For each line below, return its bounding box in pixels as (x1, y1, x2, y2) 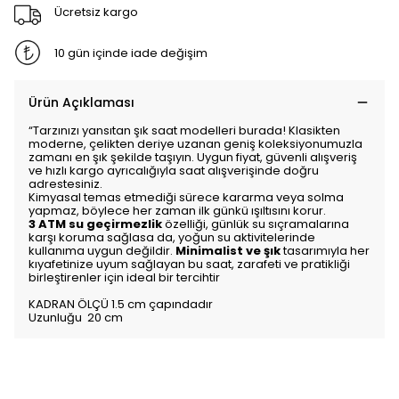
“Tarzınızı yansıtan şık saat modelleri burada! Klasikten (28, 122, 340, 139)
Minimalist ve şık (175, 242, 281, 259)
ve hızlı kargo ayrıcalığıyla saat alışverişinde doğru (28, 162, 319, 179)
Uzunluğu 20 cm (28, 309, 126, 326)
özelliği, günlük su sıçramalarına (162, 216, 349, 232)
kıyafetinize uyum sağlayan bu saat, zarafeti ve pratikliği (28, 256, 350, 273)
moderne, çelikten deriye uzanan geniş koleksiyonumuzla (28, 135, 362, 152)
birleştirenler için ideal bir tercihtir (28, 269, 220, 286)
